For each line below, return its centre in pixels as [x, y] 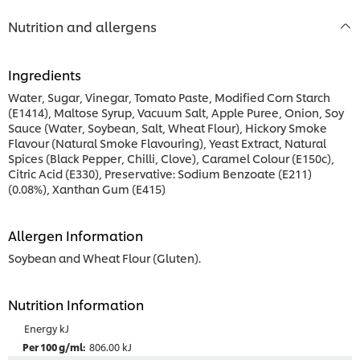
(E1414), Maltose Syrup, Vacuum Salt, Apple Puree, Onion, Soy [176, 112]
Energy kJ [47, 328]
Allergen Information [76, 235]
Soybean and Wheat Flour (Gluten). [104, 257]
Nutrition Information [76, 304]
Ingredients [45, 74]
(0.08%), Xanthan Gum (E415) [87, 188]
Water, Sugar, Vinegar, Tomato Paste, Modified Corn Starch [169, 96]
